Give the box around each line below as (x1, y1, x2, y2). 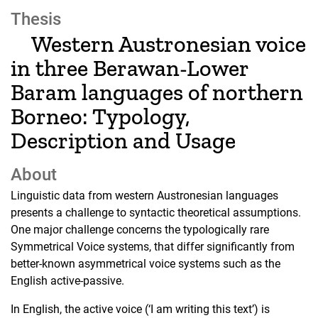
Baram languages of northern (11, 78, 303, 106)
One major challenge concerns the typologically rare (11, 223, 269, 237)
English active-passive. (11, 274, 124, 288)
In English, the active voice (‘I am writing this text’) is (11, 302, 270, 317)
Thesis (11, 9, 61, 29)
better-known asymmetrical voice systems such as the (11, 257, 280, 271)
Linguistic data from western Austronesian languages (11, 189, 278, 203)
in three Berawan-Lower (11, 54, 248, 82)
